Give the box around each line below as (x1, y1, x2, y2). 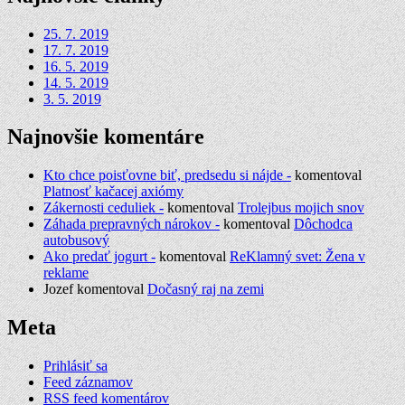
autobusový (43, 232, 109, 249)
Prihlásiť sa (43, 358, 108, 374)
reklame (43, 265, 89, 281)
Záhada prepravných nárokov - (43, 216, 220, 232)
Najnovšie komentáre (7, 125, 204, 149)
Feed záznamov (43, 374, 133, 391)
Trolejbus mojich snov (238, 200, 364, 216)
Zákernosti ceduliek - (43, 200, 164, 216)
